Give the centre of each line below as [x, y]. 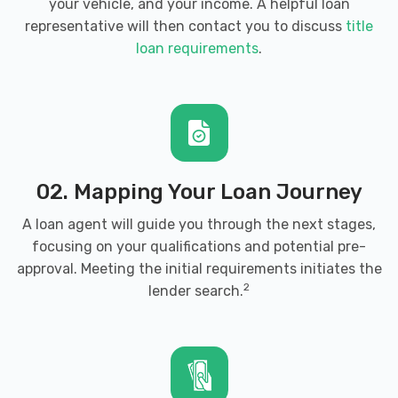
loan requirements [197, 48]
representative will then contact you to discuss [185, 26]
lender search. [196, 291]
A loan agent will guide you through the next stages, [199, 224]
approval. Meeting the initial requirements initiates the [199, 269]
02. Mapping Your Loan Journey [199, 192]
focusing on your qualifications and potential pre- [199, 247]
